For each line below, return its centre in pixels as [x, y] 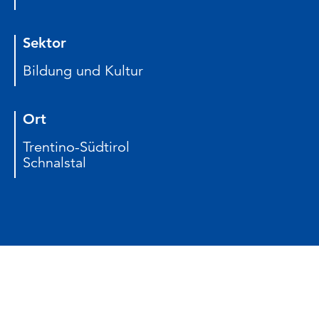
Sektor [45, 43]
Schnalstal [54, 163]
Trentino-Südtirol [76, 147]
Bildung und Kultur [83, 71]
